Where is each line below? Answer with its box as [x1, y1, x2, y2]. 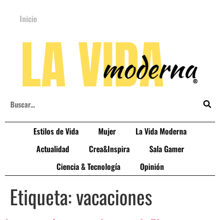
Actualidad [36, 143, 69, 155]
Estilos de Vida [33, 125, 79, 137]
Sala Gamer [149, 143, 184, 155]
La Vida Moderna [136, 125, 187, 137]
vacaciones [76, 182, 152, 211]
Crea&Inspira [88, 143, 130, 155]
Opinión [139, 161, 164, 172]
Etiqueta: [10, 182, 76, 211]
